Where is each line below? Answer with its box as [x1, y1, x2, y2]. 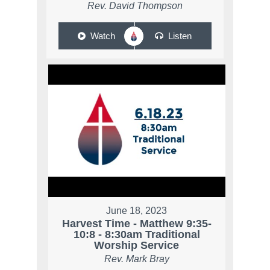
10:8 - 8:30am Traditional [73, 228, 200, 240]
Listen [168, 30, 192, 41]
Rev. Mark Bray [104, 253, 169, 264]
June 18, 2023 [106, 205, 168, 216]
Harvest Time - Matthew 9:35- [61, 217, 212, 230]
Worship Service [94, 239, 180, 251]
